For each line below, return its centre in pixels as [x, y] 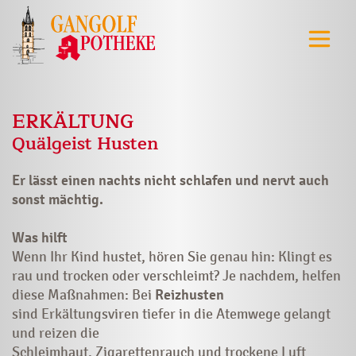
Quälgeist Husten [85, 143]
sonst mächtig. [58, 199]
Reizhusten [190, 294]
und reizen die [56, 333]
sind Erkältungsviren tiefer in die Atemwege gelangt [171, 313]
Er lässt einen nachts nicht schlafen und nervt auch [170, 180]
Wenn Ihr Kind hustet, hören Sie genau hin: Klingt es [172, 256]
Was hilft [40, 237]
